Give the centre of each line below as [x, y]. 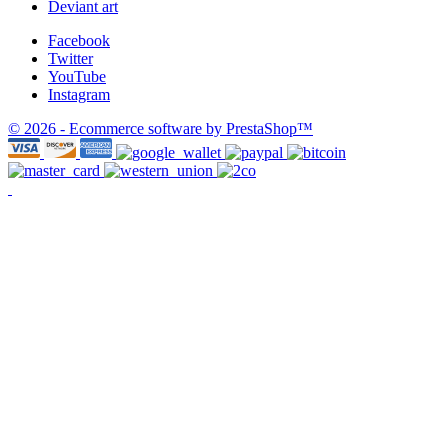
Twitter [70, 58]
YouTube [77, 76]
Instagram [79, 94]
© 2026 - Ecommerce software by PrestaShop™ [160, 128]
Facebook [79, 40]
